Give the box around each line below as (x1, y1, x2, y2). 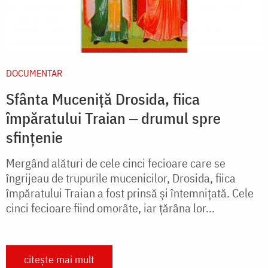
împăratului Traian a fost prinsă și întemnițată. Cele (6, 184, 254, 201)
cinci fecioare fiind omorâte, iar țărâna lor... (6, 199, 215, 216)
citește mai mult (24, 252, 95, 266)
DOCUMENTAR (6, 66, 62, 79)
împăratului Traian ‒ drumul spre (6, 107, 221, 128)
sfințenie (6, 126, 63, 147)
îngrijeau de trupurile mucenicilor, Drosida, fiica (6, 169, 236, 186)
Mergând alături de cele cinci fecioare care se (6, 154, 226, 171)
